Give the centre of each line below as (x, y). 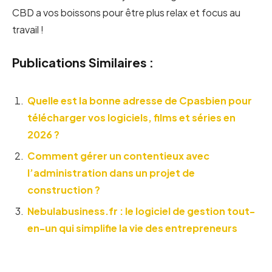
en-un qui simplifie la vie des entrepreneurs (132, 228)
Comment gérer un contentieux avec (118, 155)
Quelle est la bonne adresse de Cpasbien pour (140, 100)
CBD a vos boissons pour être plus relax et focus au (126, 13)
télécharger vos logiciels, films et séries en (131, 117)
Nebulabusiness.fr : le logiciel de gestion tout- (141, 211)
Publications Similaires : (83, 62)
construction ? (64, 189)
